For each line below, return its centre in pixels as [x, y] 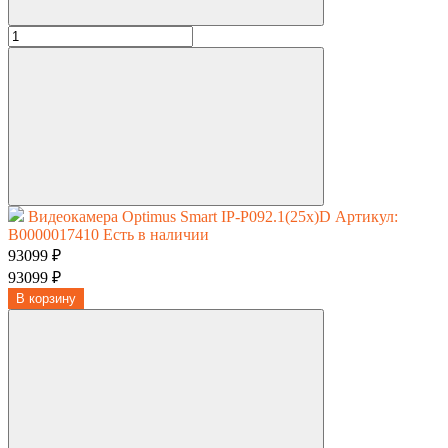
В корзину [46, 298]
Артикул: [366, 216]
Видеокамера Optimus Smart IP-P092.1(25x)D [181, 216]
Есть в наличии [156, 234]
